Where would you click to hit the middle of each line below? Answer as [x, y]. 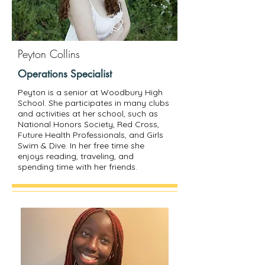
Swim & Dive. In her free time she [81, 146]
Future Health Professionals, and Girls [91, 135]
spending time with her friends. [77, 167]
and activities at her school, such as [88, 114]
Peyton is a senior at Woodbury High [90, 92]
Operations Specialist [65, 74]
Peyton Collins [49, 54]
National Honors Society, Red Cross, [88, 124]
